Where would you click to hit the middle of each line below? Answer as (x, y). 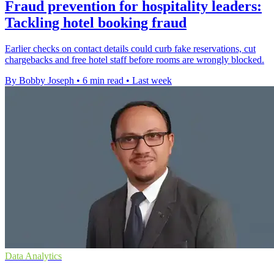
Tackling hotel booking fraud (96, 23)
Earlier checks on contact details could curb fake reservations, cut (130, 49)
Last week (152, 81)
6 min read (103, 81)
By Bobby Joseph (39, 81)
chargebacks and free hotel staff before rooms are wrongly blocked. (135, 60)
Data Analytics (33, 256)
